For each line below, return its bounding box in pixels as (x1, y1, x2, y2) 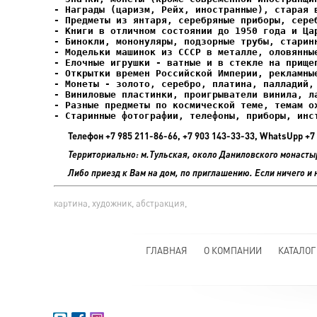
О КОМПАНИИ (203, 245, 262, 256)
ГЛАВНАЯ (145, 245, 188, 256)
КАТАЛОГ (277, 245, 316, 256)
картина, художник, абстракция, (54, 197, 187, 209)
